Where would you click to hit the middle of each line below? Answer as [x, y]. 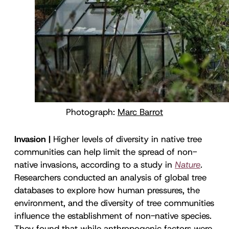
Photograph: [92, 112]
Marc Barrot [140, 112]
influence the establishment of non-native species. [113, 215]
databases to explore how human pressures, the [107, 190]
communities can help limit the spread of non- [106, 152]
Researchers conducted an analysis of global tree [110, 177]
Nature [188, 164]
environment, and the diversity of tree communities [114, 203]
